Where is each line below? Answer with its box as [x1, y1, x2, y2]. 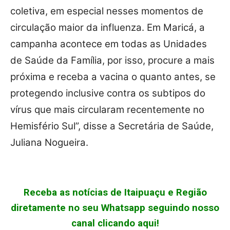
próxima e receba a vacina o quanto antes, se [10, 71, 216, 83]
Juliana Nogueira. [10, 137, 88, 149]
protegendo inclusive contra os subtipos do [10, 87, 205, 100]
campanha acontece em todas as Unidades [10, 38, 207, 50]
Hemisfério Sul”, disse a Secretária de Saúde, [10, 120, 214, 132]
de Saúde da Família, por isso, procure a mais [10, 54, 215, 67]
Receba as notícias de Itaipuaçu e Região [23, 187, 207, 199]
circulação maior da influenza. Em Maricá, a [10, 22, 205, 34]
